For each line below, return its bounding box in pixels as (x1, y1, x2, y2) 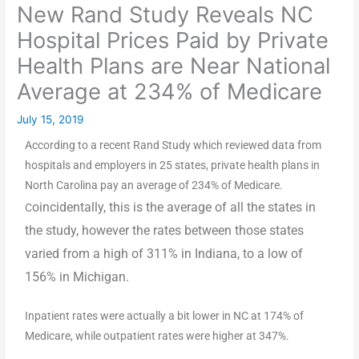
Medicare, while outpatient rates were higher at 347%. (25, 329, 292, 343)
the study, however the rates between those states (25, 223, 305, 239)
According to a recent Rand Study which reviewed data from (25, 139, 322, 152)
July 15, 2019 (17, 113, 85, 127)
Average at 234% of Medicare (17, 78, 323, 106)
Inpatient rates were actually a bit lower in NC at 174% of (25, 309, 305, 323)
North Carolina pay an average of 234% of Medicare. (25, 179, 284, 192)
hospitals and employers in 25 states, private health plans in (25, 159, 321, 172)
